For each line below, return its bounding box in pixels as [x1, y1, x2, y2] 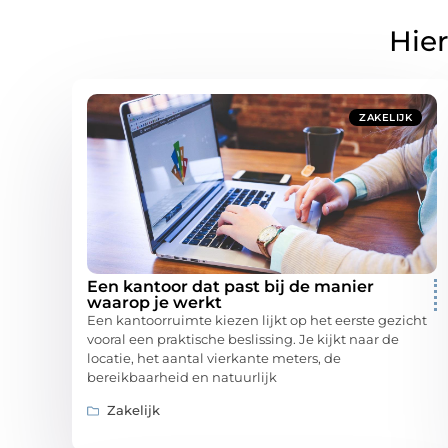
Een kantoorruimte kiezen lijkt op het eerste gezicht [87, 312, 427, 329]
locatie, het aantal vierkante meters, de [87, 350, 341, 367]
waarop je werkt [87, 293, 222, 313]
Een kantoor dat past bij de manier [87, 277, 374, 297]
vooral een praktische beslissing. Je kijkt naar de [87, 331, 399, 348]
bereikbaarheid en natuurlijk [87, 369, 277, 386]
